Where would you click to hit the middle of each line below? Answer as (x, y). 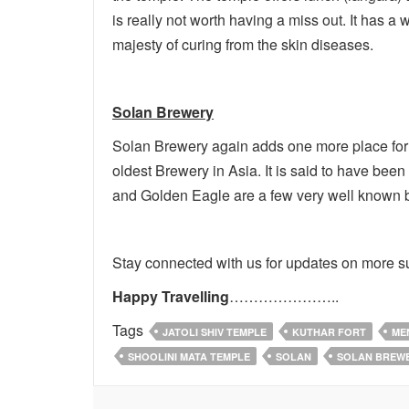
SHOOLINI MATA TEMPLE (189, 357)
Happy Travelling (171, 296)
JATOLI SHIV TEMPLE (215, 332)
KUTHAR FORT (329, 332)
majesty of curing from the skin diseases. (243, 44)
